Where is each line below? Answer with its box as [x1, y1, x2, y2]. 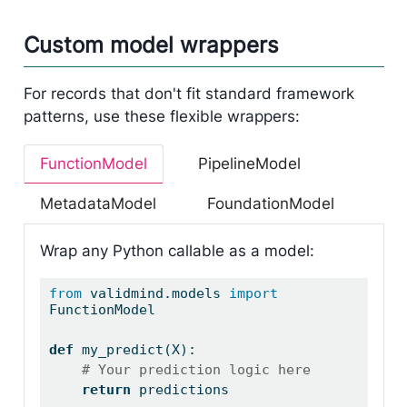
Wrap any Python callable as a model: [39, 241, 314, 260]
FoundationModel [206, 194, 334, 213]
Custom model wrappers [23, 32, 279, 59]
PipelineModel [197, 154, 301, 174]
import [228, 285, 278, 303]
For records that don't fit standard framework [23, 84, 354, 103]
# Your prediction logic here [81, 362, 311, 379]
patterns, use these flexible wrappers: [23, 106, 300, 125]
